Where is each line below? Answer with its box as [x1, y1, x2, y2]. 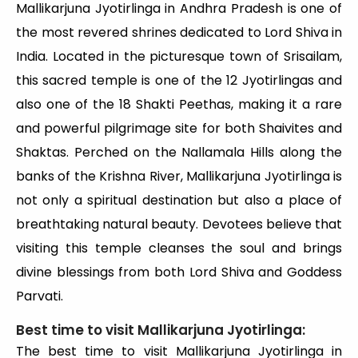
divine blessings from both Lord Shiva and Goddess [16, 262, 342, 281]
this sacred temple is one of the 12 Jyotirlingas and [16, 70, 342, 89]
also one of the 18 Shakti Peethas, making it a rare [16, 94, 342, 113]
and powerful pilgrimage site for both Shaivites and [16, 118, 342, 137]
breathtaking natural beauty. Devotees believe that [16, 214, 342, 233]
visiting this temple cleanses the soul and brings [16, 238, 342, 257]
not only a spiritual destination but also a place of [16, 190, 342, 209]
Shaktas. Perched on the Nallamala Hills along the [16, 142, 342, 161]
